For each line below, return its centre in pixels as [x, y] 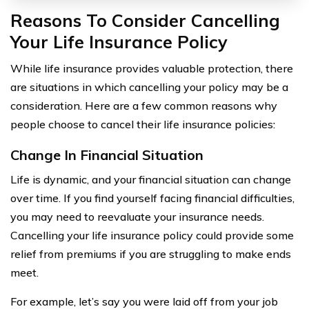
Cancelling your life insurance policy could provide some [152, 235]
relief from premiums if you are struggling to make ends [151, 253]
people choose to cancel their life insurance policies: [143, 124]
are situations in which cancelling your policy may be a [149, 87]
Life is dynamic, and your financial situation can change [151, 179]
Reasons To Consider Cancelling [145, 20]
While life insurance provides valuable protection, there [152, 68]
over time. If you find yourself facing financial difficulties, [152, 198]
